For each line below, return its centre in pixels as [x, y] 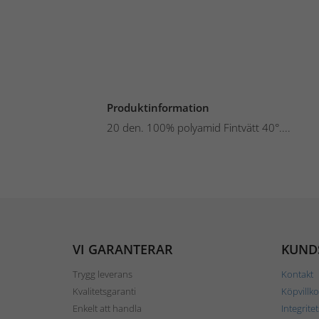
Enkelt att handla [107, 308]
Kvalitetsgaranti [104, 291]
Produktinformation [158, 108]
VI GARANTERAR [123, 249]
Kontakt [297, 274]
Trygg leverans [103, 274]
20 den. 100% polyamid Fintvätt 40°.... [199, 127]
